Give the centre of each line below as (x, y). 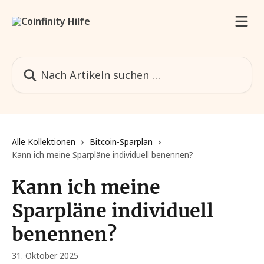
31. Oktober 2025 (45, 255)
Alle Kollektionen (44, 142)
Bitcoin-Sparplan (121, 142)
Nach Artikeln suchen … (63, 63)
